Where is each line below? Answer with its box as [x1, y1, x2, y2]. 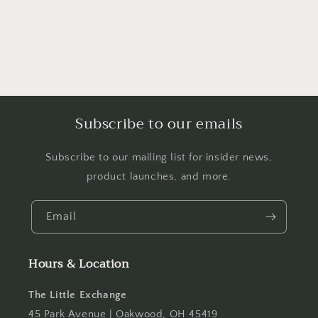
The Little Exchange [28, 289, 127, 302]
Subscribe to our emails [75, 111, 243, 137]
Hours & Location [28, 254, 130, 275]
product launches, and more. [86, 170, 232, 183]
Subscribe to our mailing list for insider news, [45, 151, 273, 164]
